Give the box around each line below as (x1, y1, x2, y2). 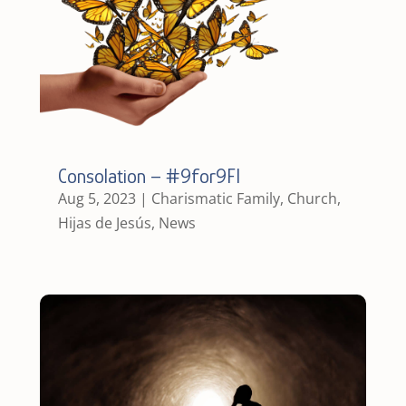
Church (286, 188, 337, 208)
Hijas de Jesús (57, 212, 151, 233)
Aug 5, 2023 (57, 188, 136, 208)
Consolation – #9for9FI (57, 164, 240, 188)
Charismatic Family (150, 188, 280, 208)
